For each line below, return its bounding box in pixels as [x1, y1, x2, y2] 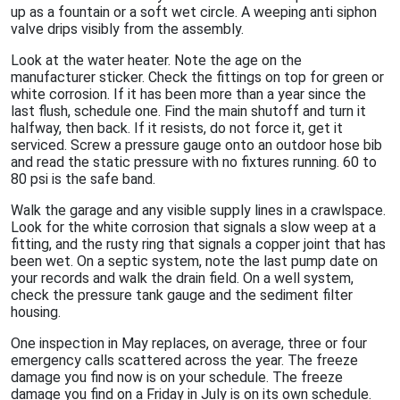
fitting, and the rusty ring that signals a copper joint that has [11, 236, 386, 254]
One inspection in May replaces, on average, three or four [11, 335, 367, 353]
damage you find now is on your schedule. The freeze [11, 369, 343, 387]
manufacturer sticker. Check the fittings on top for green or [11, 69, 384, 87]
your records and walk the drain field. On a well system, [11, 270, 354, 287]
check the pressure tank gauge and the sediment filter [11, 287, 353, 304]
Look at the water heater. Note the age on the [11, 52, 302, 70]
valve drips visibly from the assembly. [11, 21, 244, 38]
